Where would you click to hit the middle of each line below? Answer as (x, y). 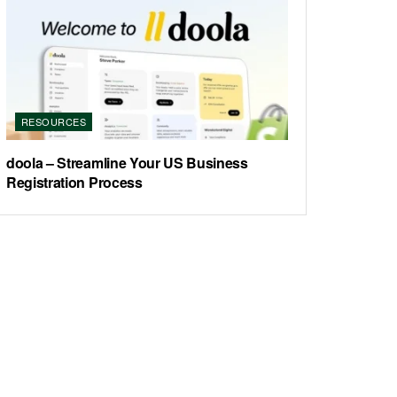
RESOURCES (54, 121)
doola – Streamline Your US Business (127, 163)
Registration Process (74, 182)
